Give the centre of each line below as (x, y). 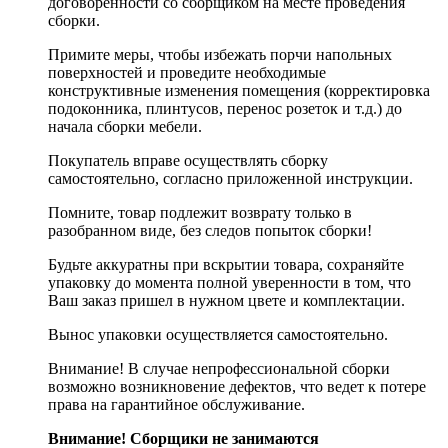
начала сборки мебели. (125, 127)
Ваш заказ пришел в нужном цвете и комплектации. (226, 301)
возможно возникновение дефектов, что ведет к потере (237, 387)
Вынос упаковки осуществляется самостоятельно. (218, 335)
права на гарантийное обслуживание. (176, 405)
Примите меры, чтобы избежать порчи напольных (220, 55)
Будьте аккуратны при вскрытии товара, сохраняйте (226, 265)
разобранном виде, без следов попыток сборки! (210, 231)
